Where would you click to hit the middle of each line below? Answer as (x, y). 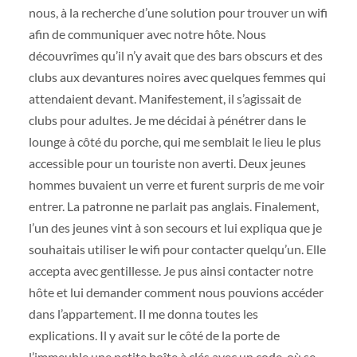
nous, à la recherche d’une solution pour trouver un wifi (178, 12)
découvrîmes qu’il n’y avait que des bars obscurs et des (175, 55)
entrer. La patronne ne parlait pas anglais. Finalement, (173, 206)
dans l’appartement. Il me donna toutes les (143, 314)
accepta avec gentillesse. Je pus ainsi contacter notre (171, 271)
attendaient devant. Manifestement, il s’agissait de (165, 98)
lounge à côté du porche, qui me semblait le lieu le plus (175, 141)
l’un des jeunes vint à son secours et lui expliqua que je (175, 228)
